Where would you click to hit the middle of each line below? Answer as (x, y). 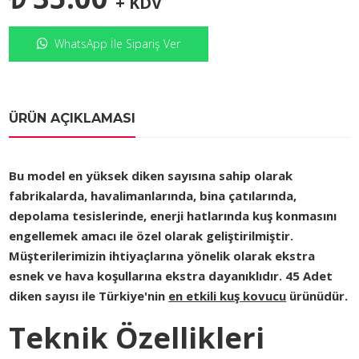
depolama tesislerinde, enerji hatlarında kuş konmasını (173, 216)
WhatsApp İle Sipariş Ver (115, 44)
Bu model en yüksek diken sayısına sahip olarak (151, 176)
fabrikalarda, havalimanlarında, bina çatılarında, (153, 196)
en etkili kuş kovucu (228, 296)
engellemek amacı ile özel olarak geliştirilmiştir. (151, 236)
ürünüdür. (317, 296)
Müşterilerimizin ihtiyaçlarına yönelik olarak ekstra (162, 256)
